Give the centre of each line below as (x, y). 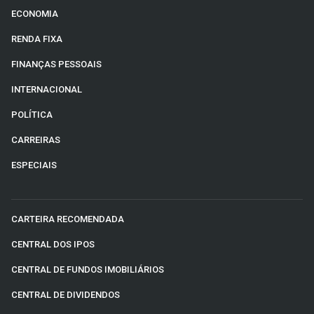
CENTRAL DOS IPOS (53, 244)
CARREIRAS (36, 139)
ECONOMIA (35, 13)
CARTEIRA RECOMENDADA (68, 219)
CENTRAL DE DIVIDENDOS (66, 294)
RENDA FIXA (37, 39)
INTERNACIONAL (47, 89)
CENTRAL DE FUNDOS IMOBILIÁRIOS (88, 269)
